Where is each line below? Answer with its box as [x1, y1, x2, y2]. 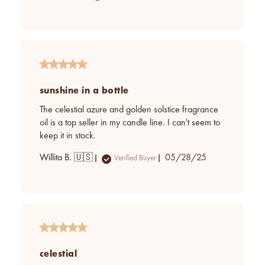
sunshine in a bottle [40, 84, 129, 97]
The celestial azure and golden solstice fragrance [40, 105, 218, 115]
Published [185, 153, 219, 163]
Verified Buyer [114, 154, 156, 162]
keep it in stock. [40, 131, 96, 141]
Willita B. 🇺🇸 [40, 153, 93, 163]
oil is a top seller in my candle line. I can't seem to [40, 118, 220, 128]
